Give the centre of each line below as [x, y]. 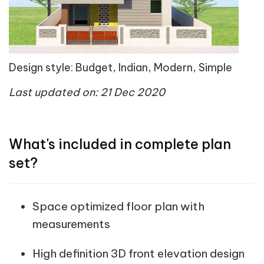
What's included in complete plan [120, 144]
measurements [71, 224]
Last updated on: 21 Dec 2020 [87, 93]
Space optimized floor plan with [118, 207]
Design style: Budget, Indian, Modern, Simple [121, 68]
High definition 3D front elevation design [138, 254]
